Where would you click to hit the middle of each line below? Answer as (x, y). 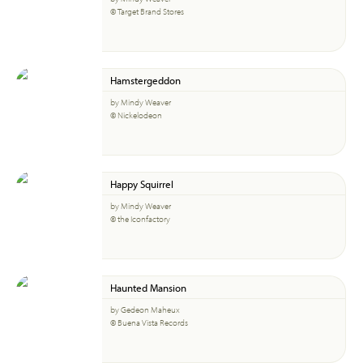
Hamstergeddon (145, 80)
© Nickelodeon (136, 115)
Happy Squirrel (142, 184)
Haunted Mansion (148, 287)
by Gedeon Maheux (145, 310)
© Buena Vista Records (149, 322)
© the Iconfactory (140, 219)
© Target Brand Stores (147, 11)
